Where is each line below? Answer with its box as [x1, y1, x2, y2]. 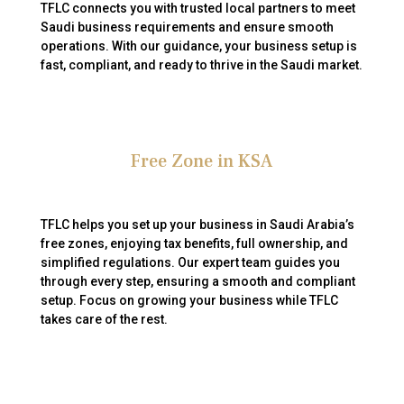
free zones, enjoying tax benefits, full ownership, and [40, 236, 348, 251]
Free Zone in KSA [131, 150, 273, 173]
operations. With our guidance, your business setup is [40, 39, 357, 53]
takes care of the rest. [40, 312, 168, 326]
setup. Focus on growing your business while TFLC [40, 293, 338, 308]
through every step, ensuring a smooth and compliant [40, 274, 355, 289]
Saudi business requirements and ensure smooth [40, 20, 334, 34]
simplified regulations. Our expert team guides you [40, 255, 340, 270]
